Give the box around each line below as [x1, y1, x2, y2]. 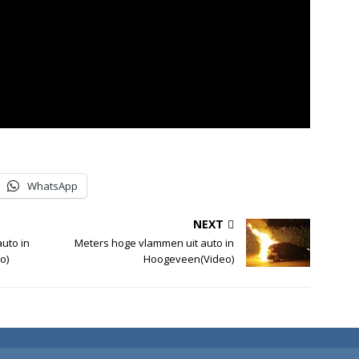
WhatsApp [27, 179, 78, 194]
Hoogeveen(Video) [143, 252, 235, 267]
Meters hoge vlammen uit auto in [75, 236, 235, 251]
